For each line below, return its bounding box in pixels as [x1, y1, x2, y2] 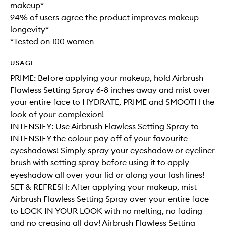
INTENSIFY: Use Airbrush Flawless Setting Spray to [10, 121, 199, 132]
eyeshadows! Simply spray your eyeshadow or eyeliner [10, 145, 215, 156]
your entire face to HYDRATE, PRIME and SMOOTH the [10, 97, 214, 107]
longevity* [10, 24, 49, 35]
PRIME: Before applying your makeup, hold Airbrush [10, 73, 203, 83]
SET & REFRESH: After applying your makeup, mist [10, 182, 197, 192]
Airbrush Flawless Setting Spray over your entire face [10, 194, 209, 204]
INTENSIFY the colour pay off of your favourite [10, 133, 188, 144]
